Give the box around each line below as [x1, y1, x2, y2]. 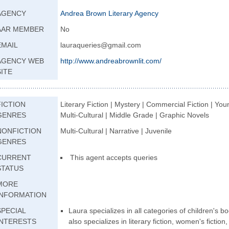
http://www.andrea [60, 57, 119, 65]
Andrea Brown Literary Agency [60, 9, 158, 17]
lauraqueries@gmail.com [60, 41, 141, 49]
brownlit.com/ [119, 57, 162, 65]
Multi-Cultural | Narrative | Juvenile [60, 127, 172, 135]
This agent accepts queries [70, 153, 157, 162]
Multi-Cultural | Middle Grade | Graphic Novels [60, 111, 209, 119]
